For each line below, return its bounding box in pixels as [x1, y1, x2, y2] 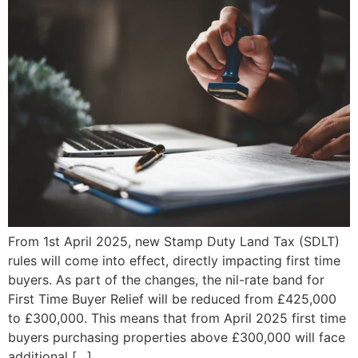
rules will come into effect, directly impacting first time [8, 253, 340, 269]
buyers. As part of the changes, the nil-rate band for [8, 272, 324, 288]
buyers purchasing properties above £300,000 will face [8, 329, 345, 346]
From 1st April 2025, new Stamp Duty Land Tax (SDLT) [8, 233, 340, 250]
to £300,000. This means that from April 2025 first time [8, 310, 346, 327]
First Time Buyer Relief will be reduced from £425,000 [8, 291, 336, 308]
